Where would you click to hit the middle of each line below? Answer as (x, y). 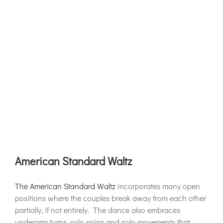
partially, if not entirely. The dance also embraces (98, 210)
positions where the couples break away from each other (111, 198)
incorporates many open (158, 186)
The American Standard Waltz (65, 186)
